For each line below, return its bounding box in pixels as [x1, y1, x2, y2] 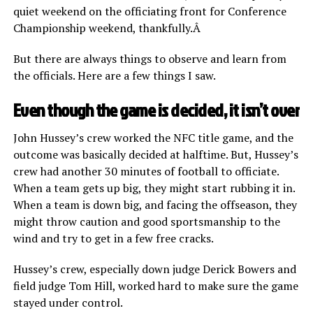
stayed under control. [13, 294, 123, 310]
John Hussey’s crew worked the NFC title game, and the [13, 129, 293, 145]
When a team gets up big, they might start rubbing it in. [13, 180, 295, 196]
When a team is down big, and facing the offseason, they [13, 196, 297, 212]
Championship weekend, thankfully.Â [13, 20, 203, 36]
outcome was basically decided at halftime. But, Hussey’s [13, 146, 298, 162]
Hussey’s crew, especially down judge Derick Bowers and [13, 261, 296, 277]
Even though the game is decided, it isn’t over [13, 96, 300, 122]
